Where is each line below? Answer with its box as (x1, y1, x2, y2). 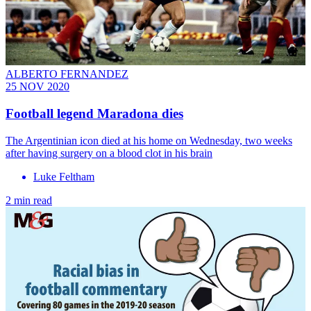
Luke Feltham (33, 170, 94, 183)
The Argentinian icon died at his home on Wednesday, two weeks (6, 134, 292, 146)
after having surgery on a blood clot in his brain (6, 146, 212, 159)
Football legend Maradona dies (6, 106, 183, 121)
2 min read (6, 194, 52, 206)
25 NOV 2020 (6, 81, 69, 93)
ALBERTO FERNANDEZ (6, 68, 128, 81)
